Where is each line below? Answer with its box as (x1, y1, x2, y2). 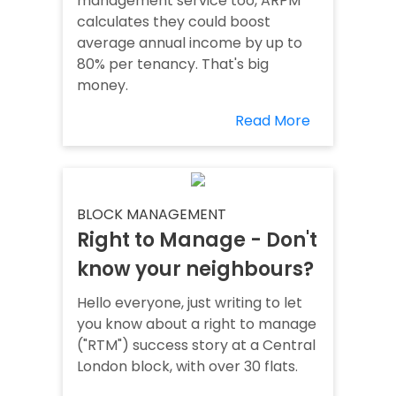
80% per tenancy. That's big (77, 54, 269, 75)
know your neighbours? (77, 255, 314, 284)
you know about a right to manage (77, 314, 316, 335)
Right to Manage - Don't (77, 226, 317, 255)
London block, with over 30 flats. (77, 356, 298, 377)
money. (77, 75, 128, 96)
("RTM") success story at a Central (77, 335, 316, 356)
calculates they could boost (77, 11, 270, 33)
